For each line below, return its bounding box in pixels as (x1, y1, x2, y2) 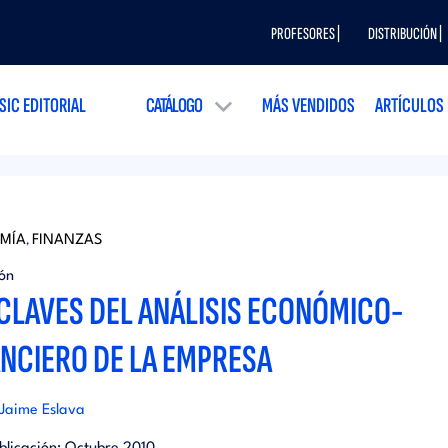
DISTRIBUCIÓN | (367, 24, 442, 44)
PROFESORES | (270, 24, 340, 44)
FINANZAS (32, 233, 102, 248)
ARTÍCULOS (375, 93, 444, 118)
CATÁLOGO (146, 93, 202, 118)
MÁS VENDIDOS (262, 93, 355, 118)
